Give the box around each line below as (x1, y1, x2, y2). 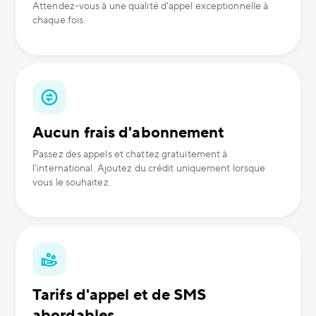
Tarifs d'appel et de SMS (32, 285, 207, 305)
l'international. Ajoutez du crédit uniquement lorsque (32, 162, 266, 176)
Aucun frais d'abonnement (32, 123, 225, 143)
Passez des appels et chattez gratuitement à (32, 148, 228, 162)
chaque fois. (32, 14, 86, 28)
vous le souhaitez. (32, 176, 111, 190)
